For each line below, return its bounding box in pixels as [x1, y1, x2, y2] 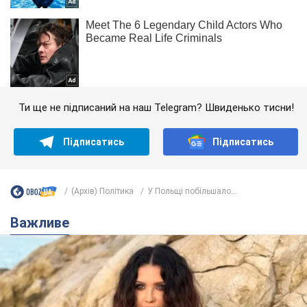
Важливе [19, 214, 69, 231]
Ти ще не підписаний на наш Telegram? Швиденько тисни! [18, 101, 294, 114]
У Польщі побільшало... [147, 186, 237, 197]
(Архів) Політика [71, 186, 134, 197]
